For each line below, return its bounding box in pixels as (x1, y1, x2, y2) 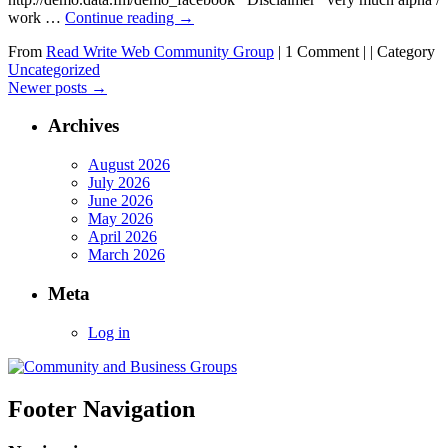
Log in (88, 323, 130, 341)
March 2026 (88, 246, 165, 264)
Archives (48, 115, 119, 137)
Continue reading (65, 8, 178, 26)
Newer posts (8, 78, 91, 96)
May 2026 (88, 210, 153, 228)
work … (8, 8, 65, 26)
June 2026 (88, 192, 153, 210)
